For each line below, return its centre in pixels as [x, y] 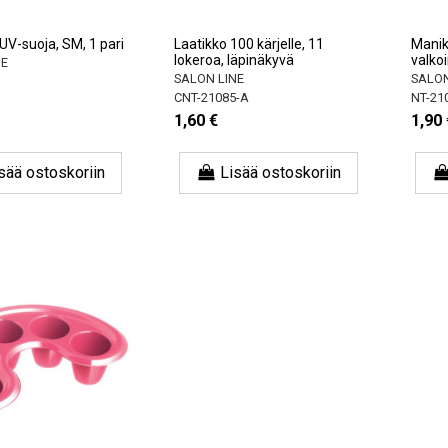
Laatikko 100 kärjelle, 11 [249, 44]
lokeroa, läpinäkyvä [234, 60]
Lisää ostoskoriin [281, 173]
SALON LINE [209, 79]
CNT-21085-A [212, 97]
